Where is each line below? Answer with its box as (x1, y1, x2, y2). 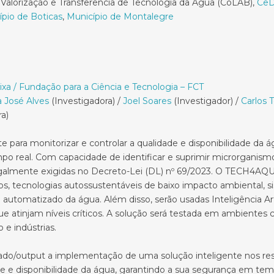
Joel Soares (123, 95, 171, 106)
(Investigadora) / (49, 95, 123, 106)
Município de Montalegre (67, 11, 174, 22)
